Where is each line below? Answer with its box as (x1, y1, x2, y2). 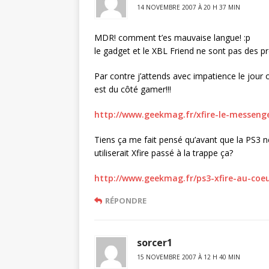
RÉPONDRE (105, 195, 147, 206)
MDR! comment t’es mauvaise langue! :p (94, 32, 250, 43)
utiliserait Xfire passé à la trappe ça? (94, 147, 233, 159)
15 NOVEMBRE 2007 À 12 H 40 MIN (137, 253, 240, 261)
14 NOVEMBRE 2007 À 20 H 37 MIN (137, 3, 240, 11)
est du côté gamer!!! (94, 83, 171, 95)
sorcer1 (137, 236, 172, 249)
